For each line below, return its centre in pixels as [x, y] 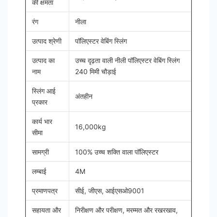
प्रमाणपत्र [45, 191]
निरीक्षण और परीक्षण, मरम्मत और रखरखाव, [126, 210]
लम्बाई [39, 171]
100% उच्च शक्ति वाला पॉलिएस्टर [117, 152]
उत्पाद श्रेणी [47, 41]
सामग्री [40, 152]
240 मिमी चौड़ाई [96, 71]
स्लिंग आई [44, 91]
